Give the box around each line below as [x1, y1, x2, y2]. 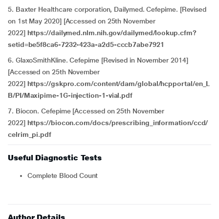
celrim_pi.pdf [8, 131, 51, 138]
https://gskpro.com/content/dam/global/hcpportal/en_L [27, 80, 210, 88]
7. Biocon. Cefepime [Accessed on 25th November [8, 107, 165, 115]
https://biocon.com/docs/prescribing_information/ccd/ [27, 119, 208, 127]
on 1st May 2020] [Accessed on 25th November [8, 17, 155, 25]
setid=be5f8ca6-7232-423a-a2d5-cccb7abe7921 [8, 41, 164, 48]
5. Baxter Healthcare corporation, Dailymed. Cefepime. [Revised [8, 5, 207, 13]
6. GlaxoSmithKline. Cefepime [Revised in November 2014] [8, 56, 188, 64]
